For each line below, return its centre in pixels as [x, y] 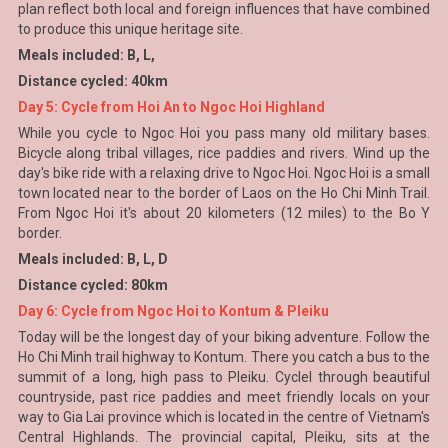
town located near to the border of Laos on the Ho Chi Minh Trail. [224, 193]
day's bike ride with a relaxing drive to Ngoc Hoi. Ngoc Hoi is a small [224, 173]
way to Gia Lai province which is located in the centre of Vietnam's [224, 417]
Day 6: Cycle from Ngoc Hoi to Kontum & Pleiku [173, 311]
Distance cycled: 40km [92, 81]
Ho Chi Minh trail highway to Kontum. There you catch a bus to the [224, 357]
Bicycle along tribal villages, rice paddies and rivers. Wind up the [224, 153]
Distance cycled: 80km [92, 285]
